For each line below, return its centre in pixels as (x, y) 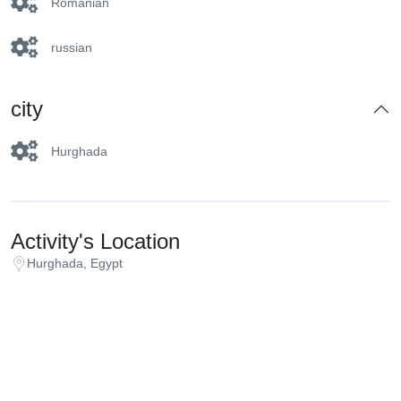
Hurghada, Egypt (75, 263)
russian (72, 47)
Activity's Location (95, 241)
